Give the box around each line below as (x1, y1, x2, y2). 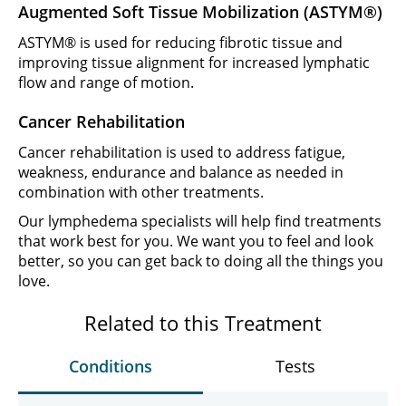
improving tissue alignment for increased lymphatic (18, 53, 370, 72)
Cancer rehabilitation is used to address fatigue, (18, 142, 345, 162)
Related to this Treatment (84, 309, 322, 336)
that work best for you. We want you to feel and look (18, 231, 373, 251)
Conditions (69, 355, 152, 377)
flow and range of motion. (18, 72, 194, 92)
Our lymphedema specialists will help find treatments (18, 211, 382, 231)
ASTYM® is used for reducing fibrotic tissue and (18, 33, 343, 53)
